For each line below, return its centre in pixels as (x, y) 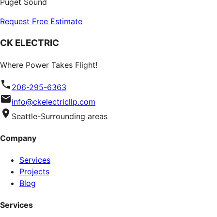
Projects (34, 172)
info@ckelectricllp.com (54, 101)
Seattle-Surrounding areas (60, 116)
